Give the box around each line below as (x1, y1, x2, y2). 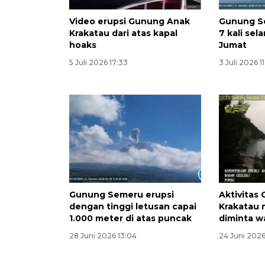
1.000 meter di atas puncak (69, 213, 192, 224)
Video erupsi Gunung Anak (69, 16, 190, 27)
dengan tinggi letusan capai (69, 201, 196, 212)
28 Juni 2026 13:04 (69, 231, 137, 241)
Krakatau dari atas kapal (69, 28, 177, 39)
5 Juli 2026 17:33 (69, 58, 128, 67)
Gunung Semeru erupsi (69, 189, 174, 201)
